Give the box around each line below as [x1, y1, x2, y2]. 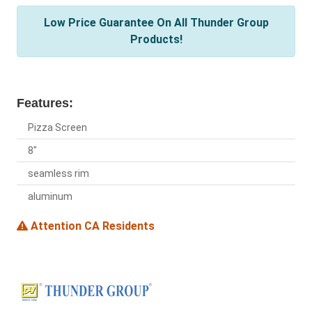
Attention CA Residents [28, 219, 155, 233]
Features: [17, 96, 73, 111]
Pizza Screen [28, 122, 87, 134]
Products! [130, 33, 182, 47]
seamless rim [28, 168, 89, 180]
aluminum [28, 191, 72, 203]
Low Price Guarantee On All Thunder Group [43, 16, 269, 30]
